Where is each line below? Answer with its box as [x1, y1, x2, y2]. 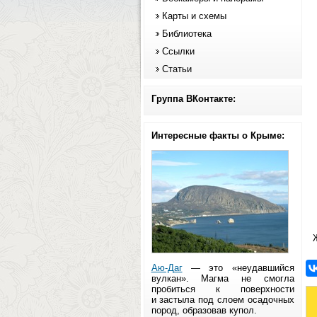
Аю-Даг [151, 263, 183, 273]
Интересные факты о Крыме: [151, 130, 284, 141]
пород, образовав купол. [151, 305, 257, 316]
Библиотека [161, 28, 212, 39]
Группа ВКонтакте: [151, 93, 236, 104]
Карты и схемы [161, 11, 226, 21]
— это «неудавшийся [182, 263, 294, 273]
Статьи [161, 64, 192, 74]
